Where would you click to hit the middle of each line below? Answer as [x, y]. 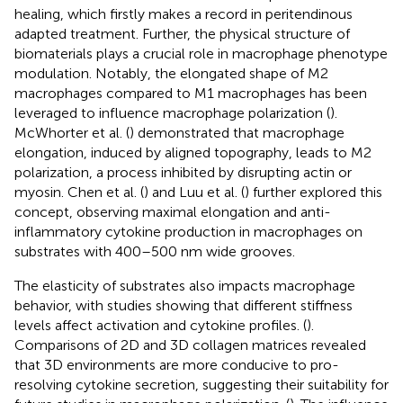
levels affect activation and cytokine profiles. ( [161, 325]
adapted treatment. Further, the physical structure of [182, 33]
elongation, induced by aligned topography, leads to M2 [193, 152]
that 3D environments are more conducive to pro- [177, 364]
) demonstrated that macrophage [237, 132]
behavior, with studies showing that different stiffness [184, 305]
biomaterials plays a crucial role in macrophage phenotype [201, 53]
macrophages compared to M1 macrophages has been [191, 93]
